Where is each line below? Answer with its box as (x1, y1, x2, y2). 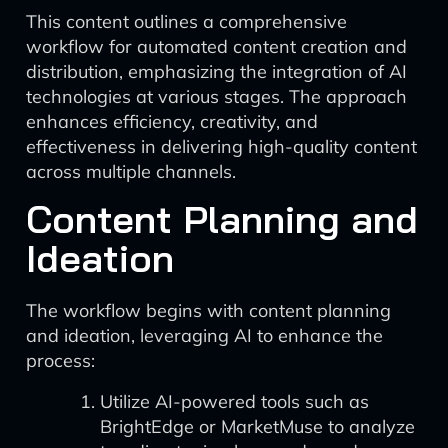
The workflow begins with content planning (26, 299, 391, 322)
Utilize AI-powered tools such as (100, 390, 369, 413)
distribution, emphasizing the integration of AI (26, 60, 407, 83)
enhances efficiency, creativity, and (26, 110, 318, 133)
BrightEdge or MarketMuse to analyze (100, 415, 415, 438)
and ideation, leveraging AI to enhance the (26, 324, 383, 347)
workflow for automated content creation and (26, 35, 407, 58)
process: (26, 349, 95, 372)
